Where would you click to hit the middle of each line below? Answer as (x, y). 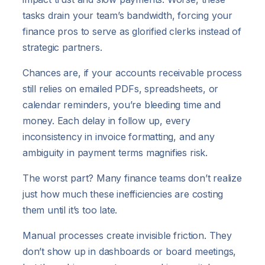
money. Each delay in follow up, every (106, 120)
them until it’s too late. (70, 210)
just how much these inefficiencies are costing (123, 194)
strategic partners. (62, 47)
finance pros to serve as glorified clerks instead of (132, 31)
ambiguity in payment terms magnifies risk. (115, 152)
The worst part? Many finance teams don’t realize (132, 178)
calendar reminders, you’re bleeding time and (122, 104)
